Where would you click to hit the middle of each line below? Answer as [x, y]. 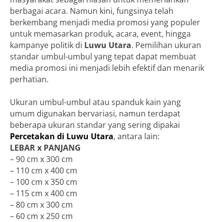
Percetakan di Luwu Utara [62, 136]
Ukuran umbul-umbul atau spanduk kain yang [95, 102]
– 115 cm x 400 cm [44, 193]
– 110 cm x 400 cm [44, 170]
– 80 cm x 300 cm [41, 204]
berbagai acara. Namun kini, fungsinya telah [92, 11]
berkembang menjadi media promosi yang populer [105, 22]
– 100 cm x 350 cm [44, 182]
